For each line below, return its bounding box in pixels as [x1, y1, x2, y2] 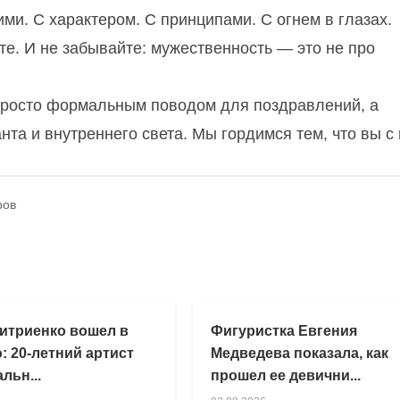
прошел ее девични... [211, 367, 362, 383]
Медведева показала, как [211, 345, 389, 361]
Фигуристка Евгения [211, 322, 358, 338]
